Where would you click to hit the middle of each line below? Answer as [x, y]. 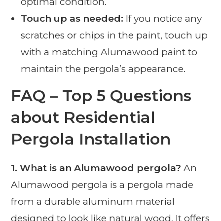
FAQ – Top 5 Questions [101, 95]
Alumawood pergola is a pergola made [102, 184]
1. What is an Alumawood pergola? [96, 168]
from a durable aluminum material [93, 201]
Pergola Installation [91, 139]
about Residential [83, 117]
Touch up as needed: [72, 18]
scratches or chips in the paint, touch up [114, 35]
